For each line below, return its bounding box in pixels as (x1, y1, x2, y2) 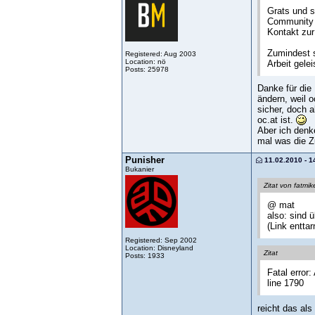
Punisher (125, 154, 165, 165)
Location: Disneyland (125, 243, 193, 252)
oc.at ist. (257, 115, 296, 126)
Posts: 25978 (125, 65, 169, 73)
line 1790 (267, 278, 304, 289)
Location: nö (125, 57, 166, 65)
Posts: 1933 (125, 251, 165, 259)
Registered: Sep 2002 (125, 236, 197, 244)
